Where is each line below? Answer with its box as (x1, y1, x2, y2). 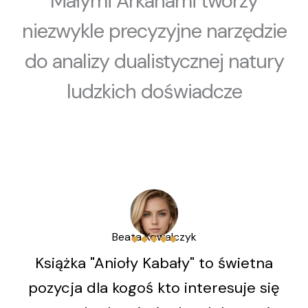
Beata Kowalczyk (111, 230, 197, 244)
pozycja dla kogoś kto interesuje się (28, 278, 280, 298)
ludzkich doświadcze (66, 78, 242, 104)
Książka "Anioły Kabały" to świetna (35, 253, 273, 273)
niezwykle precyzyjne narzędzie (21, 18, 287, 44)
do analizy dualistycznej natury (24, 48, 284, 74)
